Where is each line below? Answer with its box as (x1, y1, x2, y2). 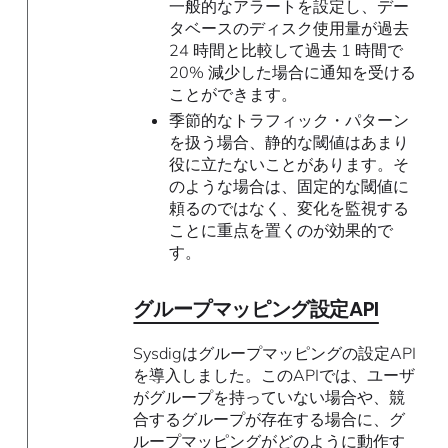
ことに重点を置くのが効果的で (168, 220, 393, 241)
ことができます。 (168, 83, 297, 104)
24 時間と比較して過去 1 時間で (168, 39, 403, 60)
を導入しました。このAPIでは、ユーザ (133, 365, 416, 386)
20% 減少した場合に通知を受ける (168, 61, 416, 82)
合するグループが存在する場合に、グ (133, 409, 406, 430)
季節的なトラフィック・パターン (168, 110, 409, 131)
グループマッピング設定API (133, 295, 379, 324)
